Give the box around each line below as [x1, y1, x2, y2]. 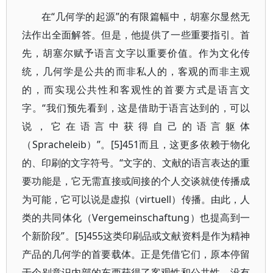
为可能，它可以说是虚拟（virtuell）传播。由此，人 [22, 193, 250, 206]
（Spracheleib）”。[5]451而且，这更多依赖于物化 [22, 138, 250, 151]
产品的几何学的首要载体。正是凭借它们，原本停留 [22, 247, 250, 261]
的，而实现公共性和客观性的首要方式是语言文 [22, 83, 250, 96]
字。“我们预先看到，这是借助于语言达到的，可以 [22, 101, 250, 115]
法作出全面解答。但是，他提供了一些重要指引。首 [22, 28, 250, 41]
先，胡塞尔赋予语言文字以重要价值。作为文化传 [22, 46, 250, 60]
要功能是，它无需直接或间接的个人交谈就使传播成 [22, 174, 250, 188]
